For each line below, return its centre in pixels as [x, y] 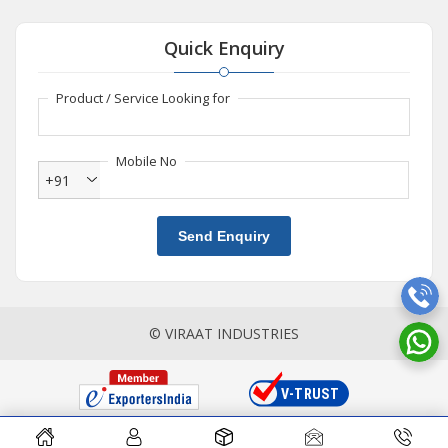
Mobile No [146, 160]
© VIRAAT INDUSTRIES [224, 333]
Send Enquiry [224, 235]
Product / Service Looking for [143, 97]
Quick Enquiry [224, 47]
